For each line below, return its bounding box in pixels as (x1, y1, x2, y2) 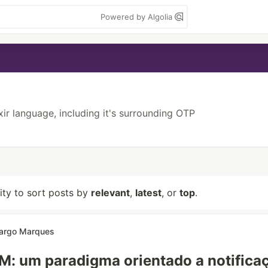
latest (135, 187, 162, 199)
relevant (91, 187, 130, 199)
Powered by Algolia (100, 12, 175, 22)
